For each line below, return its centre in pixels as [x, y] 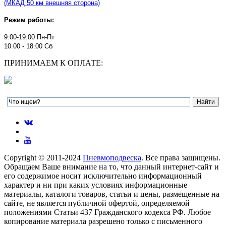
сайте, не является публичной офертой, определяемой [97, 203]
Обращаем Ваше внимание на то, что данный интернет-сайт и [111, 167]
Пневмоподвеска [112, 158]
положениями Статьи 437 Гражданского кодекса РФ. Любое [107, 212]
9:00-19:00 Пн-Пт [29, 37]
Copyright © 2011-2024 [43, 158]
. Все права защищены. [181, 158]
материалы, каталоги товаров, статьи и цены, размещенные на [112, 194]
